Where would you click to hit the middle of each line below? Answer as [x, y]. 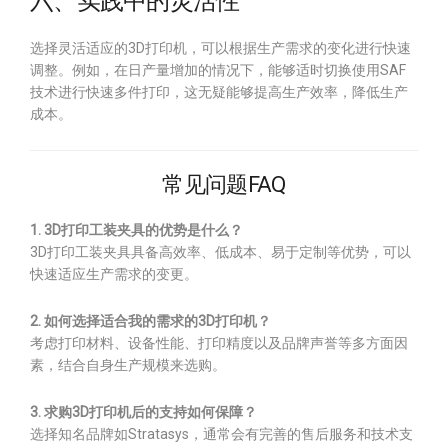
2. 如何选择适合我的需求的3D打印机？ [150, 321]
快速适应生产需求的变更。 [114, 274]
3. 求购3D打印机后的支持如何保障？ [143, 412]
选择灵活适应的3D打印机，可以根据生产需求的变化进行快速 [220, 48]
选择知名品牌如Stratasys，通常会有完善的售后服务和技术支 [221, 434]
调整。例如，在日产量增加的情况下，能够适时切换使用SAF [218, 70]
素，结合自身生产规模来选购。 [128, 365]
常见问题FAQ [224, 184]
